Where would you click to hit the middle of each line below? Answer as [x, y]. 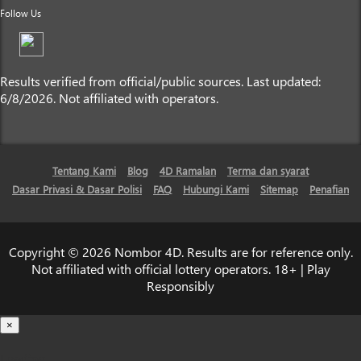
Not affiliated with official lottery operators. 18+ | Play [180, 269]
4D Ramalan [188, 171]
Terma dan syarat [268, 171]
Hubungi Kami [216, 189]
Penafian [329, 189]
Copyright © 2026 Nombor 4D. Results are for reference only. [180, 252]
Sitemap [279, 189]
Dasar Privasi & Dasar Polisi [77, 189]
